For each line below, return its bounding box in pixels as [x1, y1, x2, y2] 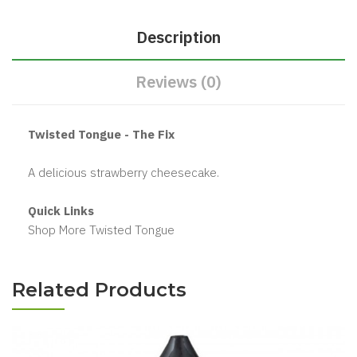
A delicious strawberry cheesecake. [28, 165, 219, 180]
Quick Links [28, 203, 94, 218]
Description [136, 26, 221, 48]
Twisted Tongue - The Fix [28, 127, 175, 142]
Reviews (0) [135, 71, 222, 92]
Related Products [12, 278, 186, 301]
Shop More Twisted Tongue [28, 222, 175, 237]
